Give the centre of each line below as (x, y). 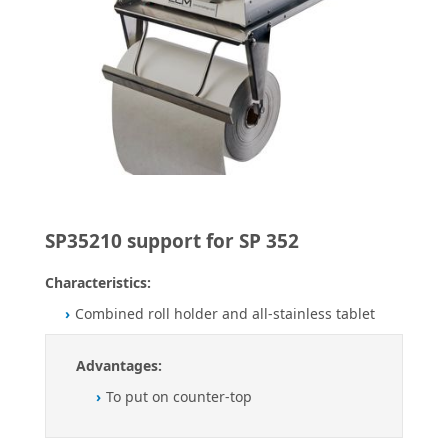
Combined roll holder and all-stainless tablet (225, 314)
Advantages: (119, 366)
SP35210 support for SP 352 (172, 241)
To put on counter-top (179, 397)
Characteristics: (98, 283)
